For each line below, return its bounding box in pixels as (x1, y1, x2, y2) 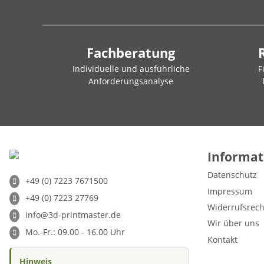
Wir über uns (207, 217, 259, 229)
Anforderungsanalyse (88, 75, 173, 87)
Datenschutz (207, 169, 257, 181)
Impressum (207, 185, 252, 197)
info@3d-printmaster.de (25, 209, 121, 220)
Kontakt (207, 233, 237, 245)
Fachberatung (87, 44, 175, 61)
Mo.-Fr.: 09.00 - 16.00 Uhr (23, 226, 125, 237)
